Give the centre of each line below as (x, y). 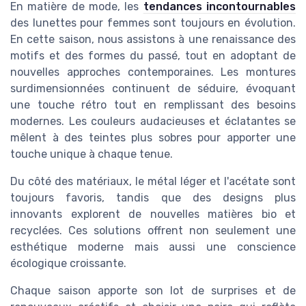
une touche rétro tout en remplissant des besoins (153, 105)
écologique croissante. (68, 264)
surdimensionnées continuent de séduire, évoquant (153, 89)
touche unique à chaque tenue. (92, 154)
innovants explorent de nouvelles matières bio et (153, 214)
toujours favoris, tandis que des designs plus (153, 198)
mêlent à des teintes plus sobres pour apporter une (153, 138)
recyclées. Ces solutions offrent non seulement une (153, 231)
